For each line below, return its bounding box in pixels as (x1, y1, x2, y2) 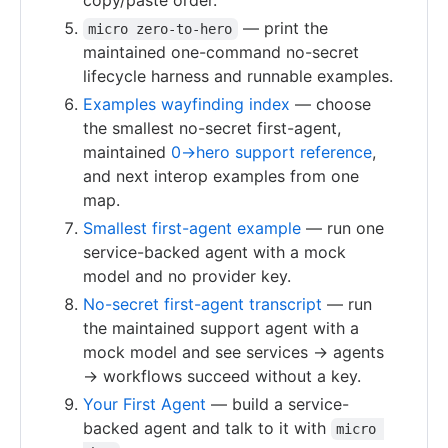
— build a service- (206, 394, 349, 414)
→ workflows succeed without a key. (83, 366, 361, 386)
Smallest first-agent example (83, 218, 301, 238)
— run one (301, 218, 384, 238)
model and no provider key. (83, 266, 291, 286)
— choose (290, 94, 371, 114)
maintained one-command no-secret (83, 42, 359, 62)
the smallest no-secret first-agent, (83, 118, 341, 138)
